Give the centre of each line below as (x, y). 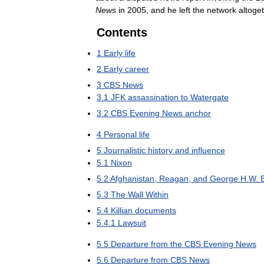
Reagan (174, 179)
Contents (122, 32)
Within (157, 194)
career (137, 69)
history (160, 150)
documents (156, 210)
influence (208, 150)
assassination (153, 97)
